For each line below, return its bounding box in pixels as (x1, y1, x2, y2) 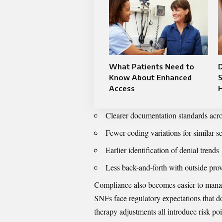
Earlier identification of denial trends (106, 145, 219, 156)
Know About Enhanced (109, 73, 192, 82)
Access (109, 84, 135, 93)
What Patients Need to (109, 62, 194, 71)
